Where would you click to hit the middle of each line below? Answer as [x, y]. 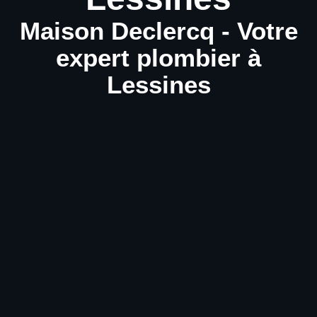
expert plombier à [158, 58]
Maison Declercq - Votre [158, 31]
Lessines [158, 85]
